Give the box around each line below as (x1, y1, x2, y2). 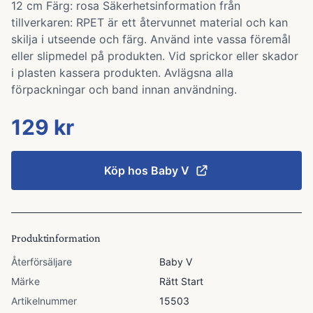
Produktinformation (11, 232, 101, 244)
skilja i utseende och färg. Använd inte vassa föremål (11, 32, 291, 46)
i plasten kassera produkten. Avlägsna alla (11, 66, 233, 80)
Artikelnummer (11, 295, 77, 307)
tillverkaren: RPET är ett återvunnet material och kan (11, 15, 288, 29)
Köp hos (104, 163, 151, 177)
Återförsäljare (11, 256, 72, 268)
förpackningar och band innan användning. (11, 82, 237, 96)
